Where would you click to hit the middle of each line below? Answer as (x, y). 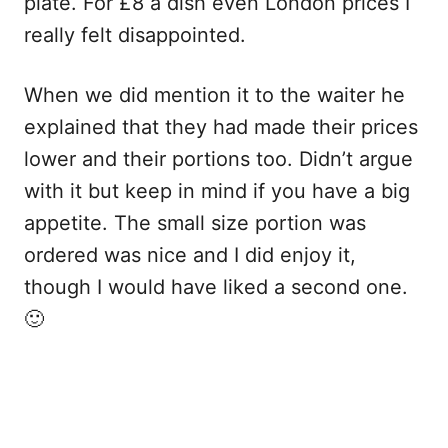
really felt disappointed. (135, 35)
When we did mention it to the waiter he (214, 95)
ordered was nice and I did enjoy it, (190, 255)
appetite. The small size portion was (195, 223)
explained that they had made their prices (221, 127)
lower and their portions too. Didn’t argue (218, 159)
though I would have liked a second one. (216, 287)
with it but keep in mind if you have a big (217, 191)
